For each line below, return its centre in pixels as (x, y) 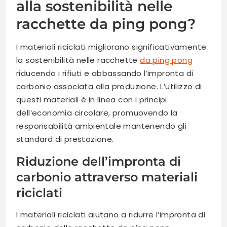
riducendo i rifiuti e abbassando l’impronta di (105, 73)
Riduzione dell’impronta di (99, 161)
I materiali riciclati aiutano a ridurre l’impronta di (111, 214)
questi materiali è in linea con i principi (92, 99)
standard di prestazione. (65, 139)
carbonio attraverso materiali (107, 177)
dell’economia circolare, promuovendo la (97, 112)
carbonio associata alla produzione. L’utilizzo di (109, 86)
